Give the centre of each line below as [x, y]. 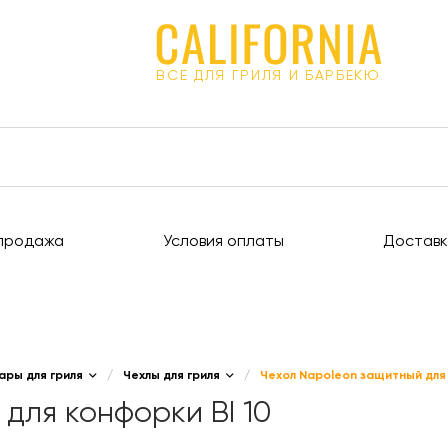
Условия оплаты [223, 241]
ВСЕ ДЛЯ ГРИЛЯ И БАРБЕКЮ [268, 76]
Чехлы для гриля [171, 376]
